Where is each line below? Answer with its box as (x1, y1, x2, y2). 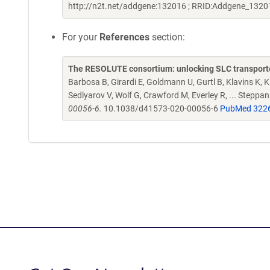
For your (62, 31, 99, 43)
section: (149, 31, 185, 43)
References (99, 31, 149, 43)
